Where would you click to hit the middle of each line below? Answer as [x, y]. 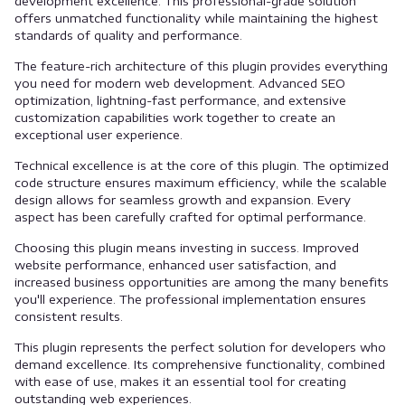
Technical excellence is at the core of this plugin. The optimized [202, 165]
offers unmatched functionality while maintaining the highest [196, 18]
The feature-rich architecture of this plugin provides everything [201, 66]
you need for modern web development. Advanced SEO [180, 83]
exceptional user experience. [99, 135]
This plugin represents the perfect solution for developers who [200, 347]
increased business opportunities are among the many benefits [202, 282]
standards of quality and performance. [128, 35]
